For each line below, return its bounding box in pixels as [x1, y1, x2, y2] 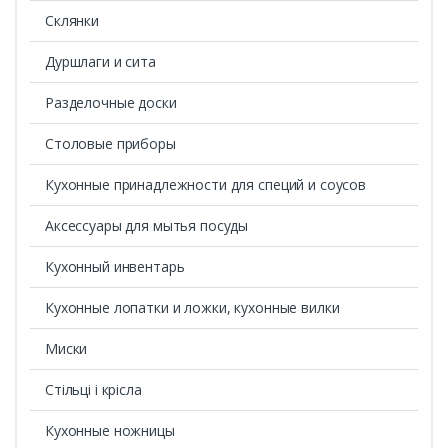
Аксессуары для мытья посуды [44, 216, 249, 236]
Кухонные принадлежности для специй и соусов [44, 175, 366, 195]
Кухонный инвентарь [44, 257, 185, 277]
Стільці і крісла [44, 380, 142, 400]
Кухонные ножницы [44, 421, 175, 441]
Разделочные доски [44, 93, 177, 113]
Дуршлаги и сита [44, 52, 156, 72]
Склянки [44, 11, 100, 31]
